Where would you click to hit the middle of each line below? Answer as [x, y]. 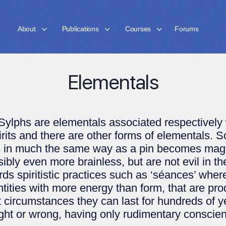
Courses [138, 29]
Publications [80, 29]
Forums [187, 29]
